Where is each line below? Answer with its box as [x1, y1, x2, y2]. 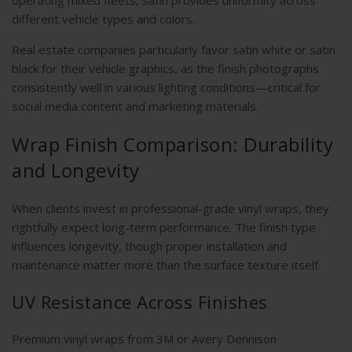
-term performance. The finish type [125, 219, 316, 236]
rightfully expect [12, 219, 102, 236]
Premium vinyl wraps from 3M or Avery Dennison [12, 331, 277, 347]
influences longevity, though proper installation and [12, 238, 287, 255]
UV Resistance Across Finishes [12, 290, 268, 314]
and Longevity [12, 157, 140, 184]
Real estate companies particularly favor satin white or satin [12, 42, 335, 58]
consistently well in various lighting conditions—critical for [12, 79, 321, 96]
